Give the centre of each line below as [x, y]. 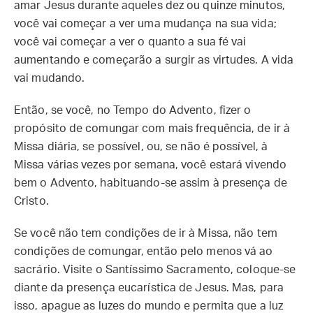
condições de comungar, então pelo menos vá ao [144, 252]
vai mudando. [50, 78]
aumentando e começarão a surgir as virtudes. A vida [154, 60]
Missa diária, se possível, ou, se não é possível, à [141, 147]
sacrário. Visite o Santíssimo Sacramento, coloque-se [155, 270]
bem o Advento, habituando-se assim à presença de [151, 183]
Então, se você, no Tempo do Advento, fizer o [133, 110]
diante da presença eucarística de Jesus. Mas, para [149, 288]
